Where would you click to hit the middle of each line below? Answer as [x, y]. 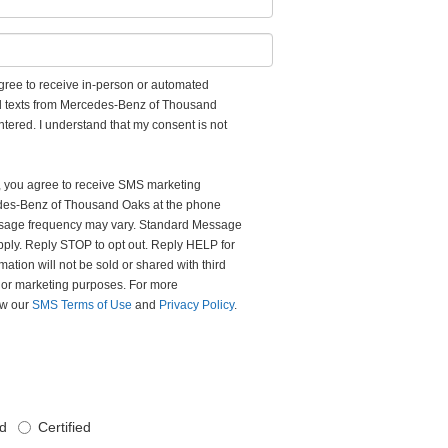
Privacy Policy [197, 305]
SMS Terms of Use [82, 305]
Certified [65, 427]
